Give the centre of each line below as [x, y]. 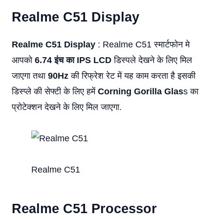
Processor [124, 209]
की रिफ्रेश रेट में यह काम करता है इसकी [132, 76]
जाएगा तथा [30, 76]
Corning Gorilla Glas [141, 91]
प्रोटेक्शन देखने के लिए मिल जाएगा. [67, 107]
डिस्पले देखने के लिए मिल [152, 60]
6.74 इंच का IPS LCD [73, 60]
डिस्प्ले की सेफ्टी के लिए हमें [55, 91]
